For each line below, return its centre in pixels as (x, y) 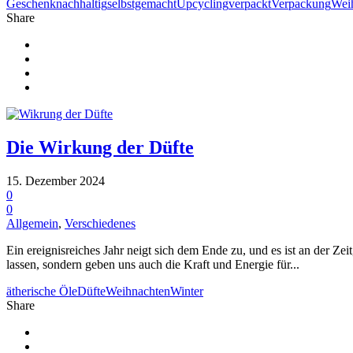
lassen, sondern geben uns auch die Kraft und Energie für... (153, 264)
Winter (187, 291)
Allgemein (32, 223)
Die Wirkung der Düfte (100, 147)
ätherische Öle (42, 291)
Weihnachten (138, 291)
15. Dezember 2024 (56, 180)
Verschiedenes (100, 223)
